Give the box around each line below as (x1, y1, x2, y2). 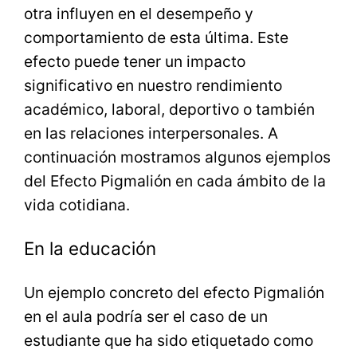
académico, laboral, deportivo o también (24, 100, 316, 120)
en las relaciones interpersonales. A (24, 124, 279, 143)
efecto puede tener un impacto (24, 52, 246, 72)
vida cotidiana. (24, 195, 131, 215)
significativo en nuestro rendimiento (24, 76, 283, 96)
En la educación (24, 237, 157, 260)
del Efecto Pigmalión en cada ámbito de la (24, 171, 327, 191)
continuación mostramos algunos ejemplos (24, 147, 331, 167)
